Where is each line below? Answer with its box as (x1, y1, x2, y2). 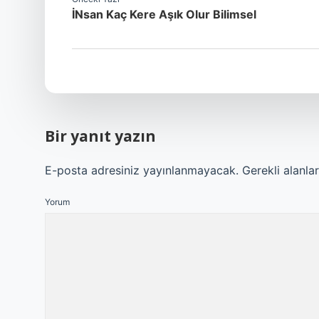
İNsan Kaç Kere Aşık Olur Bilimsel (72, 7, 256, 21)
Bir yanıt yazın (45, 126, 156, 146)
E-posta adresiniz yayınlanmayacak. (45, 163, 239, 177)
